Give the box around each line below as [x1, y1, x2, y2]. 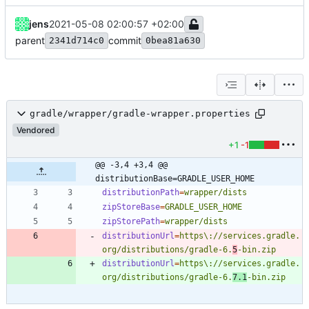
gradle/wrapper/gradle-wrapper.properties [30, 108, 250, 119]
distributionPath [102, 187, 179, 197]
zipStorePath [102, 216, 160, 226]
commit [108, 34, 141, 46]
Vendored [17, 124, 55, 135]
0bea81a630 [146, 34, 201, 46]
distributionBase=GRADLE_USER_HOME [95, 173, 255, 183]
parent [15, 34, 45, 46]
